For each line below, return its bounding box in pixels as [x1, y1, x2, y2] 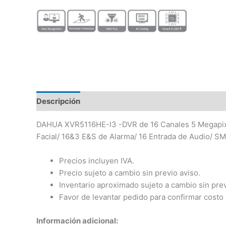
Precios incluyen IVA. [59, 156, 134, 166]
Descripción [36, 96, 80, 106]
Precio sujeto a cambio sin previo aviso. [59, 168, 200, 178]
